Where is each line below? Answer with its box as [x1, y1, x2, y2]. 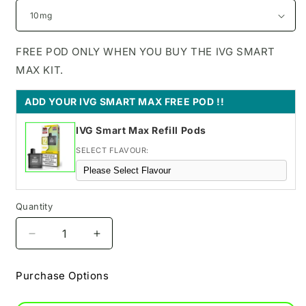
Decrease [31, 232, 83, 246]
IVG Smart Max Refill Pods [76, 124, 206, 136]
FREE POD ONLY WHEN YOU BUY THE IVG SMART [16, 45, 276, 58]
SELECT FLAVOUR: [76, 145, 149, 155]
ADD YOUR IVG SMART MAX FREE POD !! [25, 96, 225, 107]
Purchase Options [16, 269, 109, 282]
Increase [96, 232, 143, 246]
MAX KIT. [16, 64, 64, 76]
